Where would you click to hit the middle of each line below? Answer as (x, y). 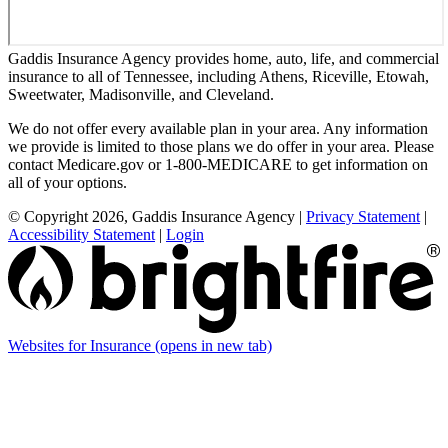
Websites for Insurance (81, 345)
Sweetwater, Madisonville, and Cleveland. (141, 95)
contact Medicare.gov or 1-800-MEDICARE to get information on (218, 165)
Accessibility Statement (81, 235)
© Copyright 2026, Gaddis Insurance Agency (151, 217)
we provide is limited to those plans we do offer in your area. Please (221, 147)
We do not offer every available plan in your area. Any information (218, 129)
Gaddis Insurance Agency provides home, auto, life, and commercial (223, 59)
